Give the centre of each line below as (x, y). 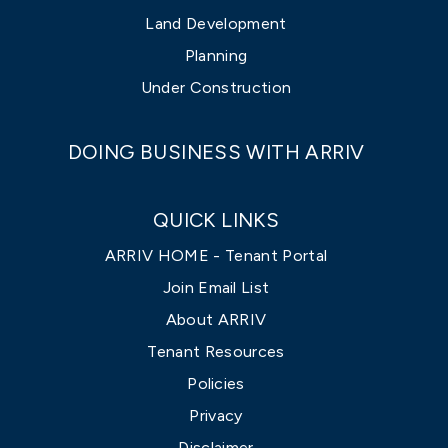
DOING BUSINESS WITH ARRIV (216, 151)
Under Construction (216, 87)
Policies (216, 383)
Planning (216, 55)
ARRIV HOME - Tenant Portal (216, 255)
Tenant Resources (216, 351)
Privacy (216, 415)
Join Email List (216, 287)
